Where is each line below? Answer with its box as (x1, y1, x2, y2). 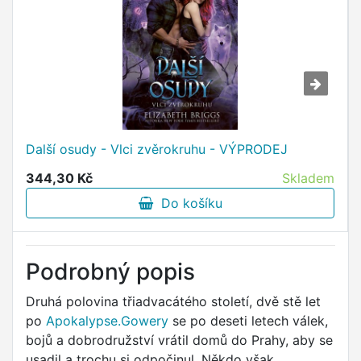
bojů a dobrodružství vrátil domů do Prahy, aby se (26, 332, 333, 349)
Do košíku (152, 195, 222, 212)
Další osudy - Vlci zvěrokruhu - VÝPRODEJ (26, 141, 288, 158)
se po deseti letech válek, (168, 313, 328, 330)
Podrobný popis (26, 258, 195, 286)
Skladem (282, 170, 334, 187)
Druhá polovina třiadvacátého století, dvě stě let (26, 293, 321, 310)
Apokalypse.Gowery (46, 313, 168, 330)
